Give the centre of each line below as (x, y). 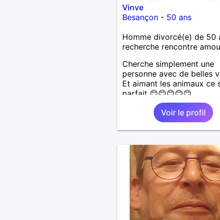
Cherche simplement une (168, 64)
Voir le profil (183, 112)
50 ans (179, 17)
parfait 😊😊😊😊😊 (157, 93)
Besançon (140, 17)
